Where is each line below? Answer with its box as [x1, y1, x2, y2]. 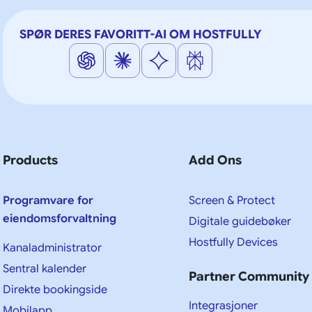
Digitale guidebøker [189, 214, 292, 228]
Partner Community [189, 268, 310, 284]
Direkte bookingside [3, 282, 107, 297]
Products [3, 152, 58, 168]
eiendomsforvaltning [3, 211, 116, 226]
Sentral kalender [3, 261, 86, 276]
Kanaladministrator [3, 240, 102, 255]
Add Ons [189, 152, 242, 168]
